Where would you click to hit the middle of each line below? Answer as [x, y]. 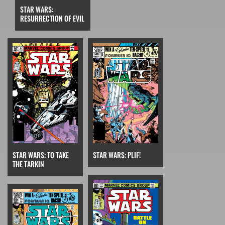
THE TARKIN [28, 164]
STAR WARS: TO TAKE [41, 155]
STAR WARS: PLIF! [117, 155]
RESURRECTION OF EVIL [52, 18]
